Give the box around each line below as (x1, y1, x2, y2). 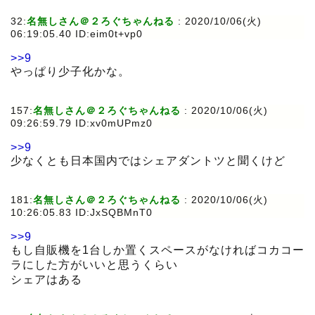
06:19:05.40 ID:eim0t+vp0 (11, 28, 143, 40)
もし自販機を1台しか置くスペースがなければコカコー (11, 244, 304, 257)
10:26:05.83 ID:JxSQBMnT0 (11, 207, 153, 219)
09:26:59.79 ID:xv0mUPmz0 (11, 117, 153, 129)
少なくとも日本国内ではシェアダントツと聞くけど (11, 155, 285, 167)
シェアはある (11, 274, 82, 286)
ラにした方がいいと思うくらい (11, 259, 178, 271)
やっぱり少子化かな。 (11, 65, 130, 78)
